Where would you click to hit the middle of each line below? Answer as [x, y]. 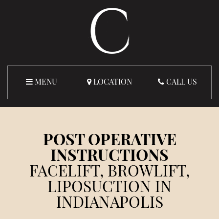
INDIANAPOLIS [109, 204]
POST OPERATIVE [109, 141]
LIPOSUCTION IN [109, 188]
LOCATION [112, 83]
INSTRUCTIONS [109, 157]
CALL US [181, 83]
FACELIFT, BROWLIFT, [109, 173]
